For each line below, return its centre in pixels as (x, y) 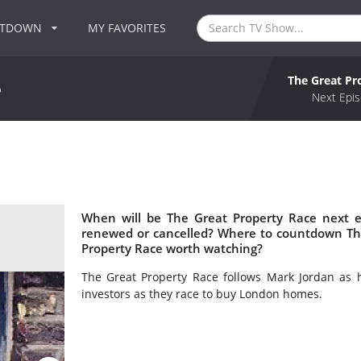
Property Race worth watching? (172, 248)
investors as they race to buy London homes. (201, 294)
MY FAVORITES (127, 28)
